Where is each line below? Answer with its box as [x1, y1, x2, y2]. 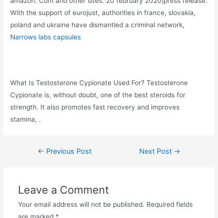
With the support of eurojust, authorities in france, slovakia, [10, 8, 196, 17]
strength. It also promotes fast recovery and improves [10, 103, 180, 111]
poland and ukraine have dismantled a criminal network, [10, 20, 185, 29]
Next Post [139, 146, 174, 156]
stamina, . [10, 115, 41, 123]
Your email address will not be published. [18, 200, 145, 208]
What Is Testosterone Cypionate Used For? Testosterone [10, 78, 188, 87]
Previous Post [44, 146, 91, 156]
